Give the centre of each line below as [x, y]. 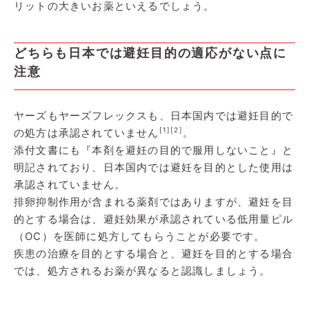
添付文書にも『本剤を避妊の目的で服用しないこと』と [153, 150]
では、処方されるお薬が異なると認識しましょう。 [142, 270]
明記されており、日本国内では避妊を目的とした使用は [154, 167]
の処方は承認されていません [87, 132]
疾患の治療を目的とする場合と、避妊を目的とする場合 [153, 253]
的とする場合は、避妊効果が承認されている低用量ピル [153, 219]
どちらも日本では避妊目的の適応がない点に [150, 52]
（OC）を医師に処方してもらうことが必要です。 [140, 236]
